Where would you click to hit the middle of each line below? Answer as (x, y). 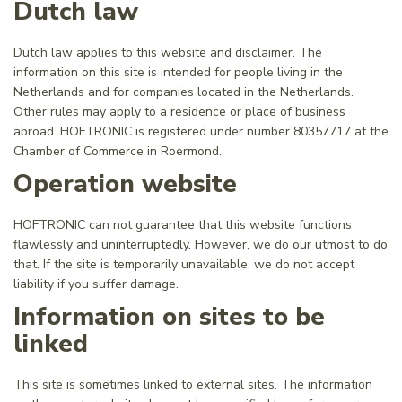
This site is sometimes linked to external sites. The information (193, 385)
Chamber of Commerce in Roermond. (118, 151)
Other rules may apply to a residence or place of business (179, 112)
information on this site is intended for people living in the (178, 72)
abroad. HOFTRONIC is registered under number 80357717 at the (201, 131)
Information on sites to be (169, 317)
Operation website (125, 184)
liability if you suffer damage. (96, 284)
